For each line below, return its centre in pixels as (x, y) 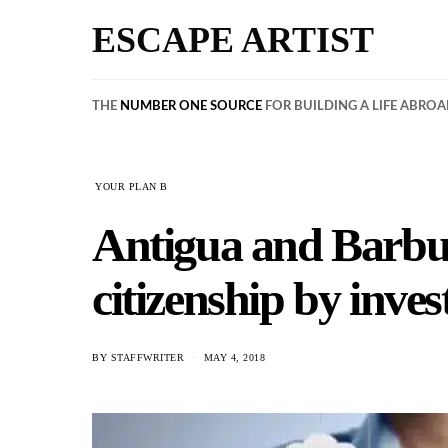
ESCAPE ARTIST (233, 39)
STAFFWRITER (147, 357)
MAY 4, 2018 (234, 357)
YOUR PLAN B (131, 186)
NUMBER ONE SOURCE (191, 105)
